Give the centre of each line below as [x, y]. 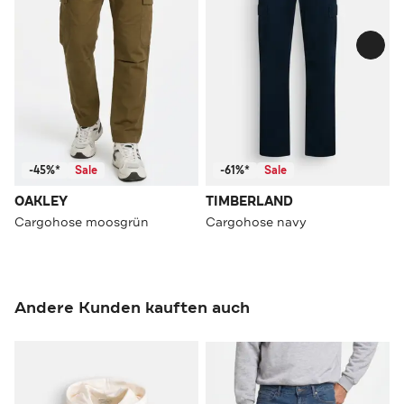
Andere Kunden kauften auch [132, 307]
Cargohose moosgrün [82, 221]
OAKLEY [41, 201]
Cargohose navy [256, 221]
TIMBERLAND [249, 201]
